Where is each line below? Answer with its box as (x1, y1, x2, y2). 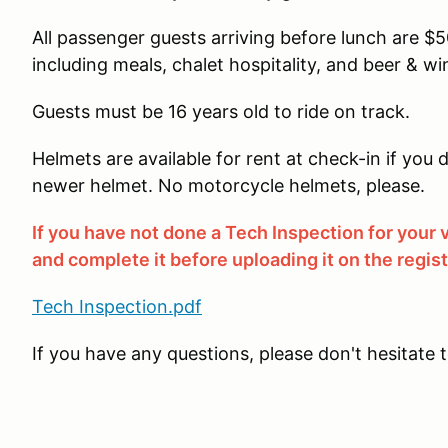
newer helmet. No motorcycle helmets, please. (32, 175, 425, 196)
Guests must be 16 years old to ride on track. (32, 101, 410, 122)
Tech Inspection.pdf (32, 296, 202, 317)
